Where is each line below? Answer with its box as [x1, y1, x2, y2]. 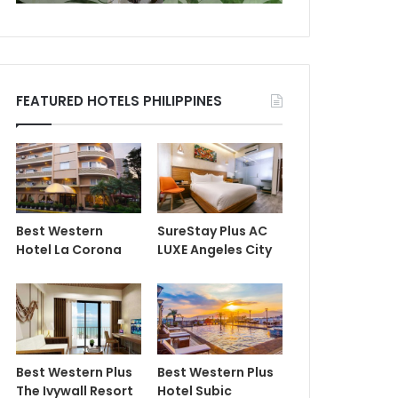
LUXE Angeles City [156, 241, 272, 259]
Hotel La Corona [15, 241, 122, 259]
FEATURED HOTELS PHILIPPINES [15, 91, 222, 110]
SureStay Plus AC [156, 222, 267, 241]
